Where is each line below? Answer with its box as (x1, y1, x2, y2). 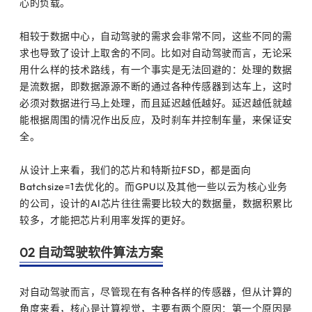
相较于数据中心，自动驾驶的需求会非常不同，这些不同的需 (19, 29, 292, 42)
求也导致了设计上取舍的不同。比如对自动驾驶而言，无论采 (19, 46, 292, 59)
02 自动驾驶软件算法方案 (19, 244, 163, 260)
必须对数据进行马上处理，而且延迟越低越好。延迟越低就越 (19, 96, 292, 109)
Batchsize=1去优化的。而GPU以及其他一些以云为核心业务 (19, 180, 288, 193)
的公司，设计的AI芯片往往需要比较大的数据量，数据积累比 (19, 196, 292, 210)
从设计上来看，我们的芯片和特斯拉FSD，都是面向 (19, 163, 251, 176)
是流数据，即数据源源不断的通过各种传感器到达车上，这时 (19, 79, 292, 93)
